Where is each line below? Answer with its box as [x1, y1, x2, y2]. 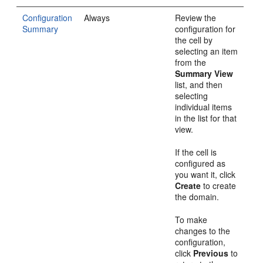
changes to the [175, 224, 231, 237]
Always [84, 11, 110, 23]
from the [175, 56, 207, 68]
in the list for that [175, 112, 237, 124]
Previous [193, 247, 229, 259]
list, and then [175, 78, 223, 90]
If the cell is [175, 146, 217, 158]
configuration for [175, 22, 236, 35]
